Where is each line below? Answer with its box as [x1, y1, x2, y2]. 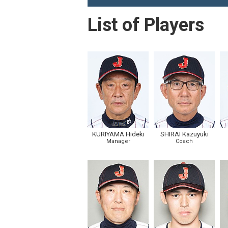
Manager [106, 138, 130, 145]
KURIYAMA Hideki [92, 130, 145, 138]
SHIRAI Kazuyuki [160, 130, 209, 138]
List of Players [88, 14, 204, 36]
